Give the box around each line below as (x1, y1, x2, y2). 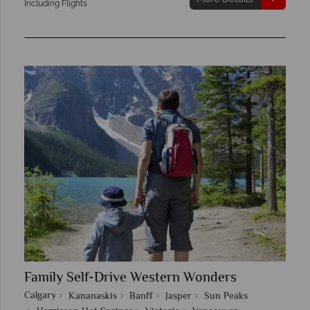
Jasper (165, 289, 192, 305)
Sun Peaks (204, 289, 248, 305)
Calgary (24, 289, 56, 304)
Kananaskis (69, 289, 117, 305)
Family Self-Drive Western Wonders (24, 268, 237, 290)
